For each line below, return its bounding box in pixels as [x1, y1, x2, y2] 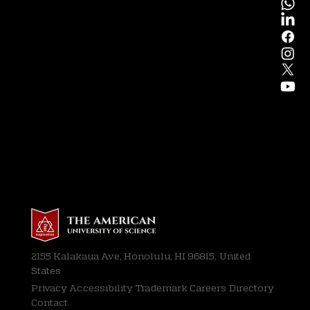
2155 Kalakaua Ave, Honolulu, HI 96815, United [30, 250, 250, 262]
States [30, 264, 62, 277]
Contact [30, 296, 69, 309]
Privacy [30, 282, 68, 294]
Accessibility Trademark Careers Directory [67, 282, 275, 294]
